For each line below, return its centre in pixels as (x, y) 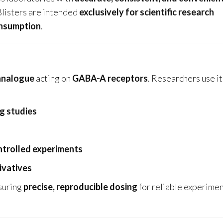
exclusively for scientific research (147, 12)
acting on (53, 78)
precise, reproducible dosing (80, 187)
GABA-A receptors (110, 78)
